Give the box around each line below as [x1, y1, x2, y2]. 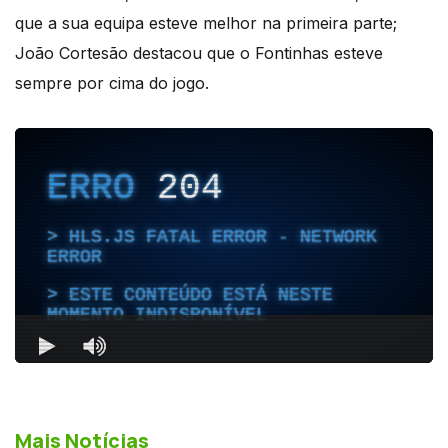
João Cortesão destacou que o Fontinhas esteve [15, 42, 383, 63]
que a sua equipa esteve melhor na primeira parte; [15, 12, 397, 33]
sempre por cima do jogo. [15, 72, 209, 93]
